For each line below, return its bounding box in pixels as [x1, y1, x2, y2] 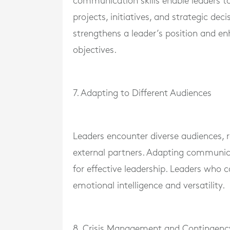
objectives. [73, 45, 117, 54]
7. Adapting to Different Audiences [73, 88, 212, 98]
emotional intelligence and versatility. [73, 181, 225, 190]
